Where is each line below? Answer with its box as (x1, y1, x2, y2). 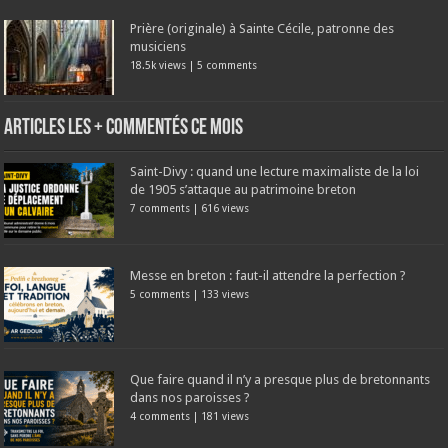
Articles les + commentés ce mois (4, 116, 244, 140)
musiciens (130, 38, 187, 54)
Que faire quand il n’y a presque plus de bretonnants (130, 371, 431, 387)
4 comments (130, 409, 191, 422)
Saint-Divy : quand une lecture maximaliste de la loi (130, 163, 420, 179)
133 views (201, 287, 250, 300)
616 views (201, 201, 250, 214)
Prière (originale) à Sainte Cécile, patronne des (130, 20, 395, 36)
